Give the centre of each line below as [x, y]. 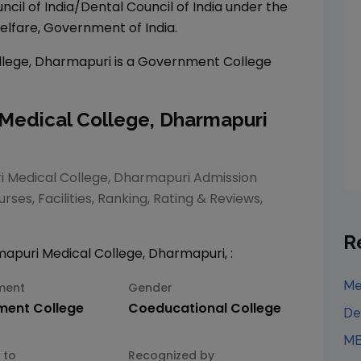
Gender [151, 288]
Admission [224, 178]
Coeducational [178, 308]
